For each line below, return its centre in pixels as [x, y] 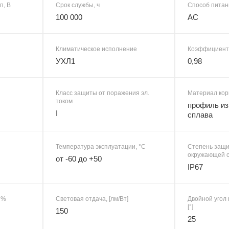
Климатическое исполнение [96, 49]
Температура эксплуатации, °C [101, 146]
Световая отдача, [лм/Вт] [92, 199]
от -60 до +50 [79, 158]
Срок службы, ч [78, 5]
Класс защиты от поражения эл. [102, 93]
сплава [200, 114]
